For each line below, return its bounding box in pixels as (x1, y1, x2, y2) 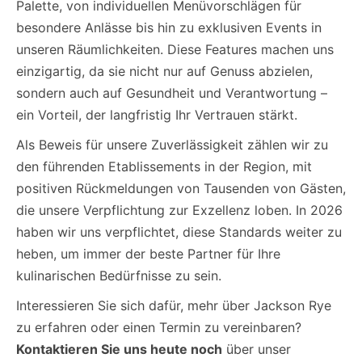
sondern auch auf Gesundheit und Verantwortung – (16, 85, 327, 101)
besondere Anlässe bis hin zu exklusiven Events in (16, 19, 322, 36)
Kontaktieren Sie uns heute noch (16, 341, 222, 357)
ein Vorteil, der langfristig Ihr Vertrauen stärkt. (16, 107, 297, 123)
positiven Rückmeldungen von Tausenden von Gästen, (16, 180, 346, 196)
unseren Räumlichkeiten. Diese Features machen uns (16, 41, 334, 57)
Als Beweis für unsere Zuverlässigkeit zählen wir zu (16, 137, 328, 153)
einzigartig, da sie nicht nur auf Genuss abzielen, (16, 63, 313, 79)
